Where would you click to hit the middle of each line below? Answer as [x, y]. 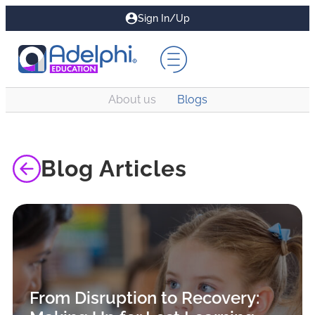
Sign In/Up [164, 18]
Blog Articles [114, 168]
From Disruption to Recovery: [144, 298]
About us [132, 99]
